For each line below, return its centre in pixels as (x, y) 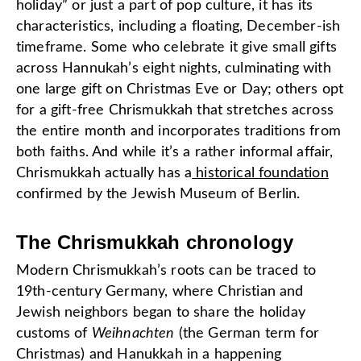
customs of (54, 333)
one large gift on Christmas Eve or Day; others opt (180, 89)
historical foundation (260, 173)
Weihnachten (133, 333)
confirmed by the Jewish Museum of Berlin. (158, 194)
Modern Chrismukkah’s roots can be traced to (166, 270)
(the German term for (247, 333)
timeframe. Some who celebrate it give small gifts (176, 47)
